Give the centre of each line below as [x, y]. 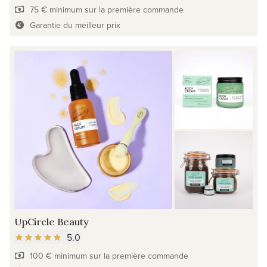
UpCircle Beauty [52, 221]
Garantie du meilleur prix [75, 25]
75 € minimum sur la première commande [106, 10]
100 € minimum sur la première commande [109, 255]
